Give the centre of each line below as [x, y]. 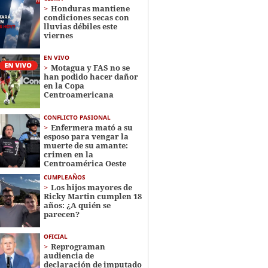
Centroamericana [78, 95]
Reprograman [78, 246]
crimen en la [68, 154]
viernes [58, 35]
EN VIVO [56, 58]
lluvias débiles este [80, 26]
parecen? [61, 214]
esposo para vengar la [86, 136]
